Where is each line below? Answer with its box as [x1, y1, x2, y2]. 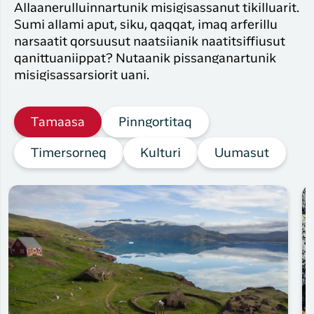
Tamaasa [31, 117, 85, 129]
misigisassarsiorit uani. [14, 70, 149, 82]
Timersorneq [31, 148, 107, 160]
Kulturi [140, 148, 181, 160]
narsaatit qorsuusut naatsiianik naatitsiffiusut [14, 36, 285, 48]
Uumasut [214, 148, 269, 160]
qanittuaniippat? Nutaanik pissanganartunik [14, 53, 276, 65]
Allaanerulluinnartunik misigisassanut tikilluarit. [14, 3, 299, 15]
